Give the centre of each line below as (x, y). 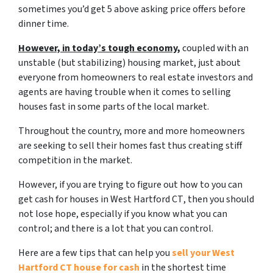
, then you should (219, 199)
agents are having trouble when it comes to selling (125, 92)
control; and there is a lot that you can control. (116, 228)
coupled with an (214, 48)
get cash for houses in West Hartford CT (101, 199)
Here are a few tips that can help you (95, 253)
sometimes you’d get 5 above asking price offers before (132, 9)
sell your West (203, 253)
